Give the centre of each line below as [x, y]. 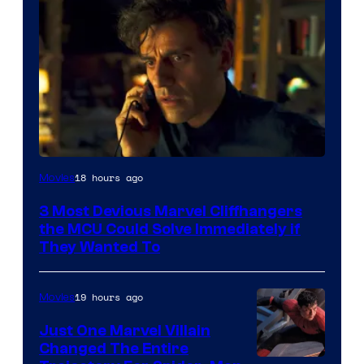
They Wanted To [100, 247]
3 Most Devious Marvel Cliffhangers [171, 211]
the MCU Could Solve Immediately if [170, 229]
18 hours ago [109, 177]
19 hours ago [109, 297]
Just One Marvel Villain [125, 330]
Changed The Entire [114, 348]
